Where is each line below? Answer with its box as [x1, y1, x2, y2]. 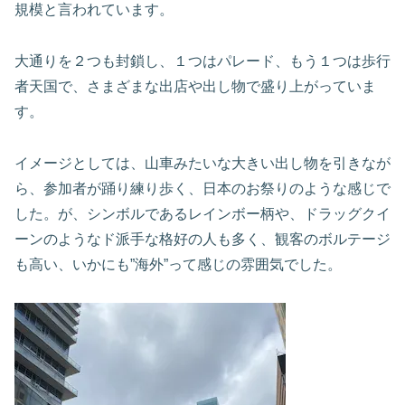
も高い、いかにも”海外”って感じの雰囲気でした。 [14, 256, 342, 272]
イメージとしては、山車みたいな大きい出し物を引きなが [14, 155, 391, 171]
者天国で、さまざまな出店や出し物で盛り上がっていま [14, 78, 376, 94]
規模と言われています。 [14, 2, 174, 18]
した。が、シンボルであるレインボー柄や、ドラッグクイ [14, 205, 391, 221]
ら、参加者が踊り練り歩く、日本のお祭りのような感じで [14, 180, 391, 196]
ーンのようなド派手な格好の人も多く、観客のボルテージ [14, 231, 391, 247]
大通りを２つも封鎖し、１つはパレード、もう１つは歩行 [14, 52, 391, 69]
